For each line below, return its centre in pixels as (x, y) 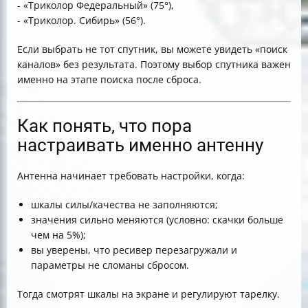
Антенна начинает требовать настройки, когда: (131, 176)
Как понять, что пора (104, 126)
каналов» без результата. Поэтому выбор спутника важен (154, 65)
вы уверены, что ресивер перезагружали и (134, 250)
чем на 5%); (58, 235)
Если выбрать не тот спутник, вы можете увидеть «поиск (152, 49)
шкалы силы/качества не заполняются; (124, 205)
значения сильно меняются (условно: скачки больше (157, 220)
